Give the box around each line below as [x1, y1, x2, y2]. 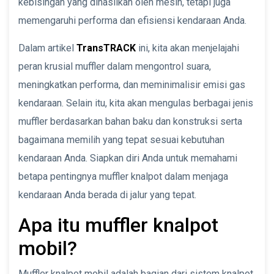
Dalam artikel [18, 42, 76, 54]
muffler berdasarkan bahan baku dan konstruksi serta [18, 115, 242, 127]
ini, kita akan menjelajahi [136, 42, 239, 54]
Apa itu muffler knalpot [18, 213, 218, 237]
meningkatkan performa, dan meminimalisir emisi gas [18, 78, 245, 91]
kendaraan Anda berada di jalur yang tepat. [18, 188, 196, 201]
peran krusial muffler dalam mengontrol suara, [18, 60, 211, 72]
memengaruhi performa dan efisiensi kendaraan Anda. [18, 14, 246, 26]
